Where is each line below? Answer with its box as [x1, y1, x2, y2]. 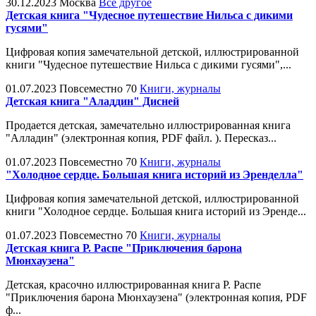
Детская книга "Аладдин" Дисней [6, 95, 179, 107]
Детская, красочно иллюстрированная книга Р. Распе [6, 278, 261, 291]
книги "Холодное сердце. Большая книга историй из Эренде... [6, 205, 306, 217]
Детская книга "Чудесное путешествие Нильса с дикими [6, 8, 293, 21]
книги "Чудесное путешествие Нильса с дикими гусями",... [6, 58, 291, 71]
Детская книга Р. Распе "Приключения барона [6, 241, 242, 254]
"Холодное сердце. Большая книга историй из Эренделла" [6, 168, 303, 181]
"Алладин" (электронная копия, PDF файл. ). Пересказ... [6, 131, 276, 144]
